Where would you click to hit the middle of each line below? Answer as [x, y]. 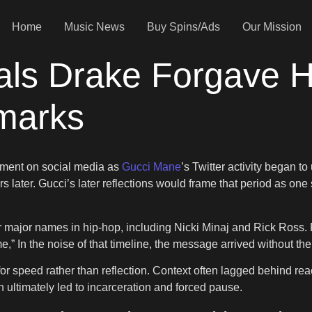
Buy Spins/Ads [183, 26]
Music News [94, 26]
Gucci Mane [151, 167]
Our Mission [272, 26]
